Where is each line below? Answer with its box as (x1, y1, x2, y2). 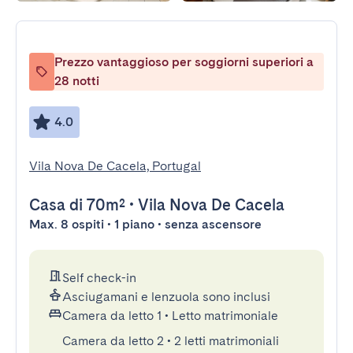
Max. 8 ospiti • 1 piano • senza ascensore (29, 217, 262, 232)
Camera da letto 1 (62, 308, 162, 323)
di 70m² (65, 195, 125, 214)
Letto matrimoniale (172, 308, 278, 323)
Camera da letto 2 (62, 333, 164, 348)
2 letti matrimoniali (174, 333, 279, 348)
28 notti (54, 73, 99, 88)
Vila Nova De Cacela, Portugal (29, 158, 201, 173)
